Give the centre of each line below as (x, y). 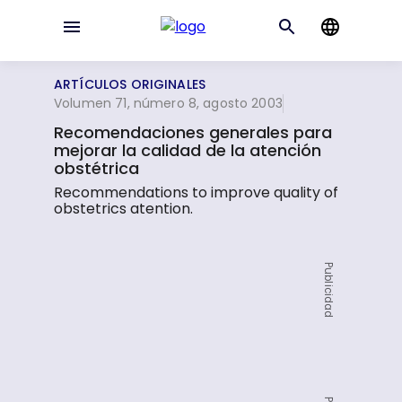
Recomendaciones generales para (193, 132)
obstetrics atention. (124, 209)
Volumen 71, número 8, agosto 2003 (168, 103)
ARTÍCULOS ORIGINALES (130, 84)
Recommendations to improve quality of (197, 192)
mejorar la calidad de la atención (188, 150)
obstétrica (97, 168)
